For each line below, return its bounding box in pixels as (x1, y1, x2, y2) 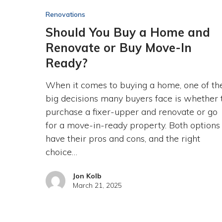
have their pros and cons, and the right (45, 132, 200, 144)
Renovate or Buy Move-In (45, 40, 192, 55)
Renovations (45, 9, 85, 19)
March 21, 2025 (72, 180, 122, 190)
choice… (45, 146, 77, 158)
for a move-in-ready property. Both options (45, 119, 220, 131)
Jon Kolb (72, 171, 102, 180)
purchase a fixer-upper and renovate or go (45, 106, 218, 117)
